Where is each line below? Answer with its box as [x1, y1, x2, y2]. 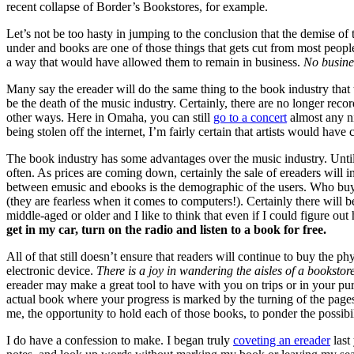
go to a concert [213, 111, 287, 125]
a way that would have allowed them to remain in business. [6, 55, 303, 70]
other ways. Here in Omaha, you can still [6, 111, 213, 125]
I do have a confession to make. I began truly [6, 333, 233, 348]
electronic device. [6, 264, 96, 278]
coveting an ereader [233, 333, 330, 348]
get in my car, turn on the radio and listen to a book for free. [6, 223, 326, 237]
